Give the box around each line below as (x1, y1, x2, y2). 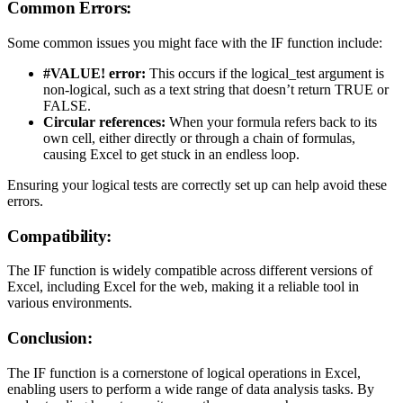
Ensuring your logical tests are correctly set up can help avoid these (7, 176, 387, 193)
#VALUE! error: (43, 65, 146, 81)
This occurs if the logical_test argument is (146, 65, 384, 81)
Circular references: (43, 113, 166, 130)
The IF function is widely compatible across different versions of (7, 263, 372, 279)
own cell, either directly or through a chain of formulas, (43, 130, 355, 146)
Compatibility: (7, 226, 112, 246)
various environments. (7, 295, 132, 311)
